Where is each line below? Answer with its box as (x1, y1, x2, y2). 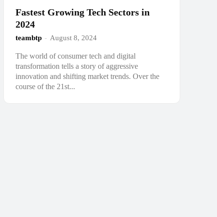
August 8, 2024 (49, 33, 97, 42)
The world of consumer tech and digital (15, 51, 136, 60)
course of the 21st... (15, 82, 75, 91)
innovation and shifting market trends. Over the (15, 72, 159, 80)
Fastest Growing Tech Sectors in (15, 6, 150, 17)
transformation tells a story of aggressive (15, 62, 138, 70)
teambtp (15, 33, 42, 42)
